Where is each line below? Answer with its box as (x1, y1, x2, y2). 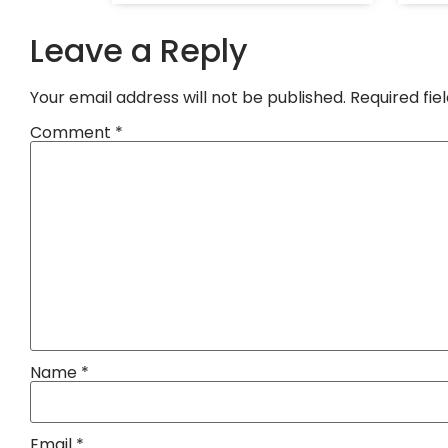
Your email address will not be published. (30, 86, 346, 110)
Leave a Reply (30, 28, 248, 74)
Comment (30, 120, 115, 144)
